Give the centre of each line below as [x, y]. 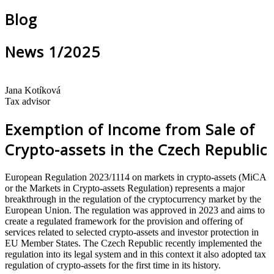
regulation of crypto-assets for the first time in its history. [113, 265]
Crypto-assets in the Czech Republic [136, 149]
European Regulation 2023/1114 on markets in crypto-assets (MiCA [135, 177]
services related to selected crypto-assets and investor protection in [132, 232]
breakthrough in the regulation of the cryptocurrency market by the [133, 199]
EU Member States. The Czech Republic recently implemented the [133, 243]
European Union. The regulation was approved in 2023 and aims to [135, 210]
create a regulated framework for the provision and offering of [124, 221]
